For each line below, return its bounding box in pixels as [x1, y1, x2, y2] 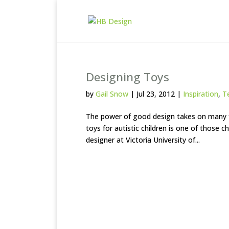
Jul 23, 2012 [136, 89, 175, 99]
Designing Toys [86, 69, 169, 85]
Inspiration [183, 89, 218, 99]
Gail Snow [96, 89, 128, 99]
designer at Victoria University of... [86, 135, 200, 145]
